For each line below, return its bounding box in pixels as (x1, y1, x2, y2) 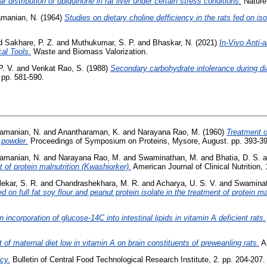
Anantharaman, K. (58, 128, 120, 137)
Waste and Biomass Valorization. (31, 47, 148, 57)
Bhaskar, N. (153, 38, 193, 48)
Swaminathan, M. (138, 153, 198, 162)
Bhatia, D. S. (216, 153, 260, 162)
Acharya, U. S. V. (156, 178, 217, 188)
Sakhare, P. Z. (5, 38, 54, 48)
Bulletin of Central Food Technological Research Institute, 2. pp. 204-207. (10, 255, 265, 265)
